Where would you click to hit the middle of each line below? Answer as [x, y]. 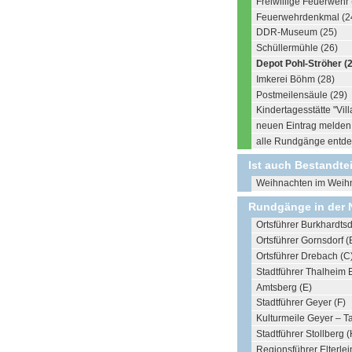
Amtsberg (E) [284, 287]
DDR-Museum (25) [297, 33]
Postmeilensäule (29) [302, 95]
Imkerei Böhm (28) [295, 79]
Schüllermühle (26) [297, 48]
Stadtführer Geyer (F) [301, 303]
